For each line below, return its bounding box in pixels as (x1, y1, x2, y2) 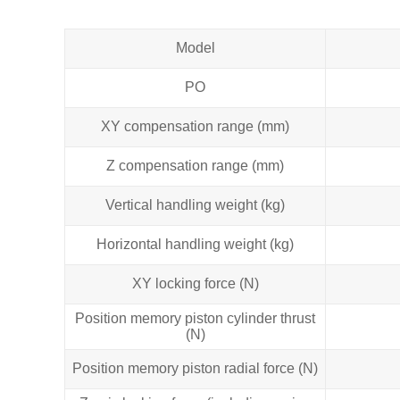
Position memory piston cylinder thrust (75, 310, 315, 326)
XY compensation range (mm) (101, 118, 289, 134)
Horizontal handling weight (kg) (96, 236, 294, 252)
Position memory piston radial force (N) (72, 360, 318, 376)
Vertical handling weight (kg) (105, 196, 285, 212)
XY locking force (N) (131, 275, 259, 291)
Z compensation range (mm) (106, 157, 284, 173)
